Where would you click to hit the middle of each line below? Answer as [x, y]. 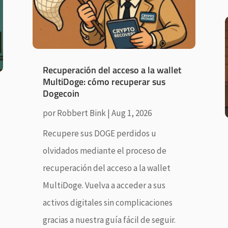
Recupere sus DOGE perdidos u [99, 134]
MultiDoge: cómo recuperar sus [104, 82]
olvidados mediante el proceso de [104, 151]
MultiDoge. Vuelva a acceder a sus [104, 186]
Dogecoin [61, 94]
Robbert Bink [81, 113]
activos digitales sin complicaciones [107, 203]
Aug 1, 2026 [131, 113]
